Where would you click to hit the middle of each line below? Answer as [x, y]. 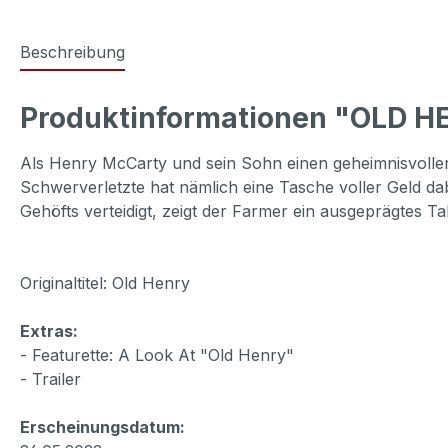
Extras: [49, 330]
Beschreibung [72, 51]
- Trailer [50, 378]
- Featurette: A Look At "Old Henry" [157, 354]
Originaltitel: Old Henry [105, 282]
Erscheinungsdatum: [102, 426]
